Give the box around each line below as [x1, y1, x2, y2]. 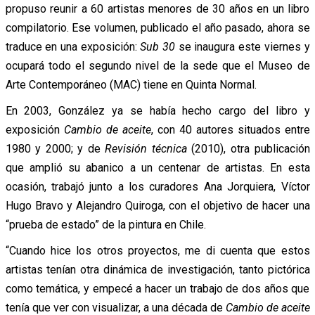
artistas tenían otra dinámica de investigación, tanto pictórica [5, 262, 310, 276]
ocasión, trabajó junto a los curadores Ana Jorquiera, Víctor [5, 179, 310, 193]
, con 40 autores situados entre [150, 122, 310, 136]
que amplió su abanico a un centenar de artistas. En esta [5, 160, 310, 174]
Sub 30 [140, 39, 179, 53]
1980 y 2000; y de [5, 141, 105, 155]
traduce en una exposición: [5, 39, 141, 53]
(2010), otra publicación [191, 141, 310, 155]
